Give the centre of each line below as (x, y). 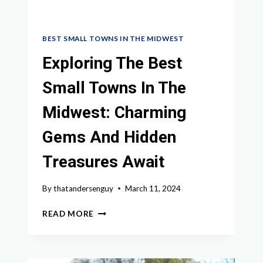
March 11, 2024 (153, 188)
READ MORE (68, 213)
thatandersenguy (84, 188)
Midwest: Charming (114, 113)
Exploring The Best (112, 63)
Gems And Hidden (109, 137)
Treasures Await (103, 162)
